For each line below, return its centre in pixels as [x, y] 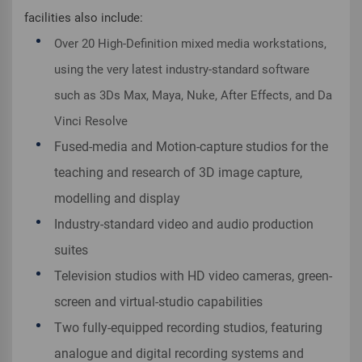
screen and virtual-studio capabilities [158, 302]
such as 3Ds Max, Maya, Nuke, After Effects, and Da [193, 96]
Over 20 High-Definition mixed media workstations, [190, 44]
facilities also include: [84, 18]
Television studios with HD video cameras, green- [193, 276]
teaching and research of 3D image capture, [178, 173]
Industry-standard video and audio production [184, 225]
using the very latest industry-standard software [182, 70]
